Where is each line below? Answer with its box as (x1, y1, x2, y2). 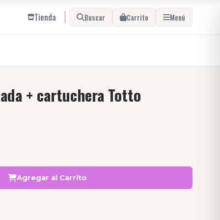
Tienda (34, 11, 56, 23)
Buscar (84, 12, 105, 23)
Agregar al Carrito (16, 173, 87, 182)
